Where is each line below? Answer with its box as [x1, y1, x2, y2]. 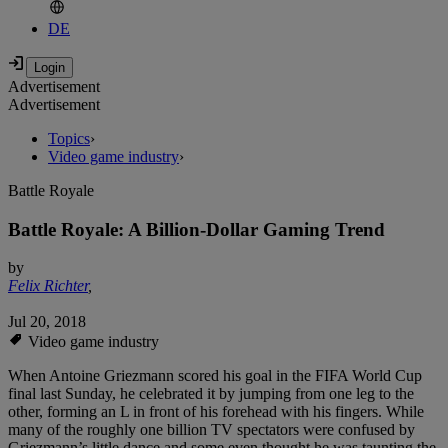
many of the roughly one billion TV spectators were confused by [8, 421, 415, 439]
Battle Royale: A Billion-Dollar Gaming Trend [8, 218, 385, 240]
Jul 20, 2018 [8, 313, 86, 331]
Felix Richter [8, 277, 88, 295]
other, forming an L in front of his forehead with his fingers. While [8, 403, 424, 421]
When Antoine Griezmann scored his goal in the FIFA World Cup [8, 367, 422, 385]
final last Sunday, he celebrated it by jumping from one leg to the [8, 385, 414, 403]
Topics [48, 130, 90, 148]
